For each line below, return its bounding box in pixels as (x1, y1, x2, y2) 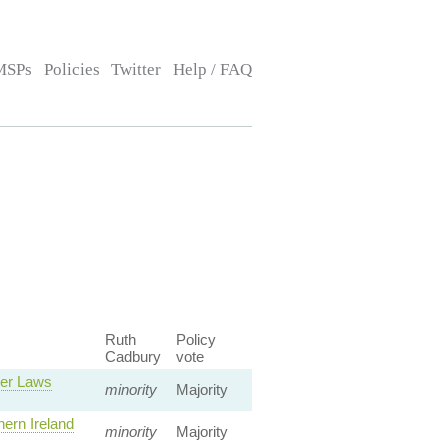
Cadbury (104, 348, 161, 365)
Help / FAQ (172, 60, 252, 79)
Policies (43, 60, 100, 79)
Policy (175, 331, 216, 348)
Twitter (111, 60, 162, 79)
